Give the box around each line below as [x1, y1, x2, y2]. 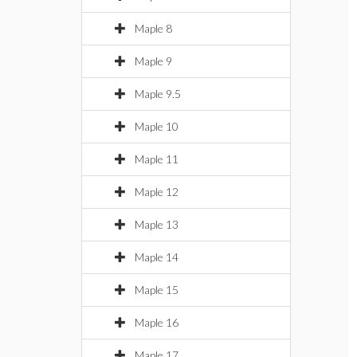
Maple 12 [135, 185, 178, 198]
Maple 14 [135, 250, 178, 264]
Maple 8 [135, 22, 172, 35]
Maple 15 [135, 283, 178, 296]
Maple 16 [135, 316, 178, 329]
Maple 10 [135, 120, 178, 133]
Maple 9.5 [135, 87, 181, 100]
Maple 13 [135, 218, 178, 231]
